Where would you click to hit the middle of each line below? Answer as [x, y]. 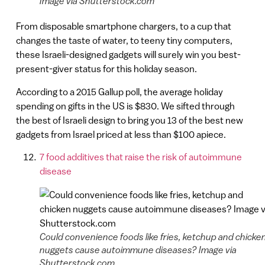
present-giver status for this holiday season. [106, 69]
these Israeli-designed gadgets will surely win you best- [128, 55]
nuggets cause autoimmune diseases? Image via [138, 250]
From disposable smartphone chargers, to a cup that [123, 26]
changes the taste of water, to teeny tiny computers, [124, 41]
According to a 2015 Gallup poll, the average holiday [119, 91]
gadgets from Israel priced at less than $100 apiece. [121, 134]
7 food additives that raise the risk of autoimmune [140, 157]
